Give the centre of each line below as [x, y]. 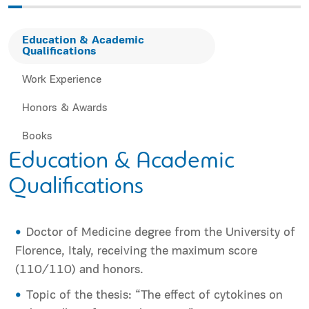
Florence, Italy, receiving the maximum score [136, 252]
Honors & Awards [65, 109]
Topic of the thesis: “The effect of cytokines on [154, 296]
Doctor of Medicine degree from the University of [161, 233]
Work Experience [62, 80]
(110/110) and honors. [79, 270]
